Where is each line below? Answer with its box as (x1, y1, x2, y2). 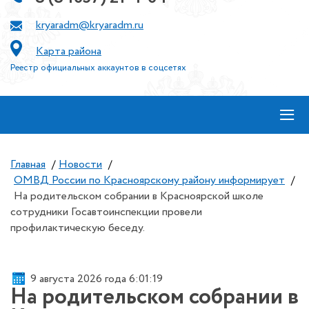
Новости (59, 157, 102, 172)
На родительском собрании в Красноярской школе (14, 188, 263, 204)
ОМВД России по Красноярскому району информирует (14, 172, 285, 188)
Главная (10, 157, 46, 172)
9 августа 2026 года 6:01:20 (30, 270, 165, 287)
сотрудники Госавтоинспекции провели (10, 204, 202, 220)
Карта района (36, 43, 101, 59)
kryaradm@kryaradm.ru (36, 17, 143, 33)
